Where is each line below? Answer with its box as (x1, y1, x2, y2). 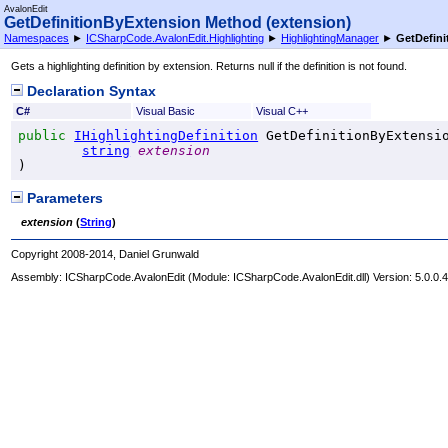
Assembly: (11, 271, 66, 284)
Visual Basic (135, 104, 195, 117)
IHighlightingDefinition (74, 127, 259, 143)
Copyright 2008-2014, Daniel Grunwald (11, 248, 200, 261)
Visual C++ (255, 104, 308, 117)
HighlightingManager (281, 32, 379, 44)
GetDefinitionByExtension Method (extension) (4, 14, 351, 31)
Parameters (23, 190, 104, 206)
